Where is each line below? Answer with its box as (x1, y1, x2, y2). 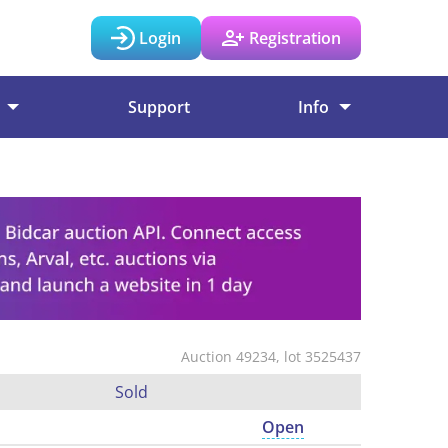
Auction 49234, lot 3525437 (181, 347, 361, 367)
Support (127, 96, 190, 118)
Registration (249, 27, 341, 49)
